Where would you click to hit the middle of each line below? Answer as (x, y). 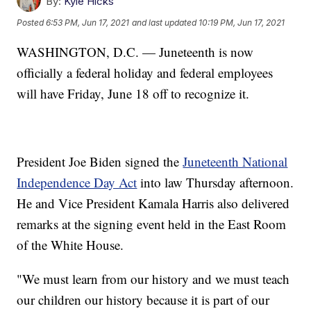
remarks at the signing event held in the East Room (152, 224)
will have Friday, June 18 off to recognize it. (133, 94)
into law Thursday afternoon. (216, 183)
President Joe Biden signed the (100, 162)
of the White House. (70, 245)
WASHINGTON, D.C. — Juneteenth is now (135, 52)
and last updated (165, 23)
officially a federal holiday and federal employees (145, 73)
